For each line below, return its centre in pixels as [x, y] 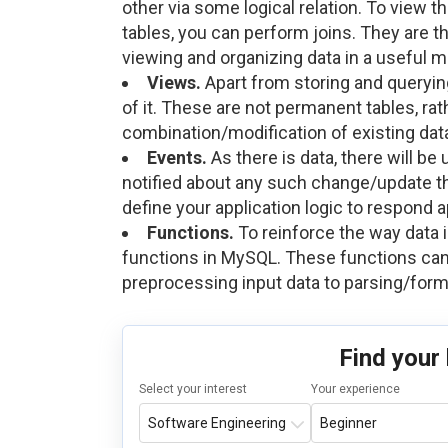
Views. [174, 82]
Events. [177, 157]
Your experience [356, 388]
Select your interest [193, 388]
